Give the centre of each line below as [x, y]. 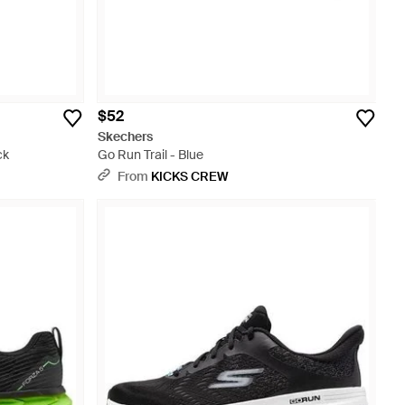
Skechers [125, 137]
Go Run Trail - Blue [151, 155]
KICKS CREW [190, 176]
